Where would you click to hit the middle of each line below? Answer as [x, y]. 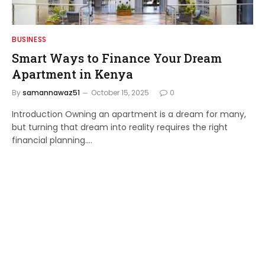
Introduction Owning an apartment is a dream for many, [129, 114]
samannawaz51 [51, 93]
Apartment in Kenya [72, 74]
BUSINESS [29, 39]
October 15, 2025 [120, 93]
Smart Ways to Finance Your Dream [117, 58]
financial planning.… [52, 140]
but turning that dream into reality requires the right [120, 127]
